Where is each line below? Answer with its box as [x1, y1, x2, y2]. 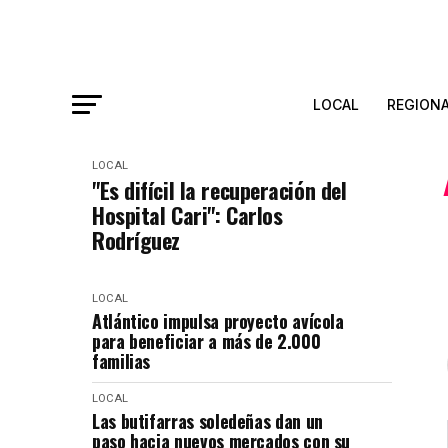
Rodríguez [92, 224, 181, 256]
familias [92, 348, 151, 374]
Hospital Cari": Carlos [92, 199, 283, 231]
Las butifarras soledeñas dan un [92, 408, 323, 434]
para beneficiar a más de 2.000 [92, 328, 321, 354]
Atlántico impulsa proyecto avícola [92, 308, 344, 334]
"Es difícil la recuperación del [92, 174, 347, 206]
